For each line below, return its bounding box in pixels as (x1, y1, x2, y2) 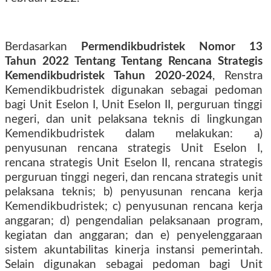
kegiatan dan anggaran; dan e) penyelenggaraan (5, 230, 263, 241)
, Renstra (212, 70, 263, 82)
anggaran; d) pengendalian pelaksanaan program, (5, 215, 263, 227)
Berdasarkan (5, 41, 81, 53)
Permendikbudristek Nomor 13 (80, 41, 263, 53)
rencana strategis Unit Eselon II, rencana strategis (5, 157, 263, 169)
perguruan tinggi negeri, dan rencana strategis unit (5, 172, 263, 183)
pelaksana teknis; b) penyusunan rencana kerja (5, 186, 263, 198)
